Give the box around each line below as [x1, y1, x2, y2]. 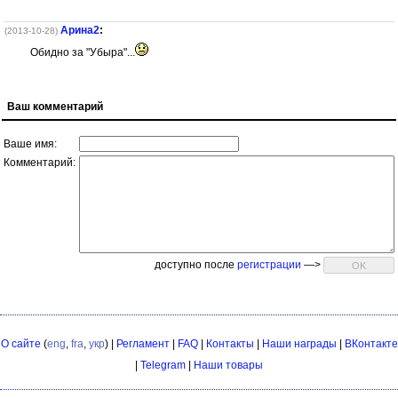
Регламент [115, 338, 170, 350]
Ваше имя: [4, 138, 57, 150]
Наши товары [194, 359, 263, 371]
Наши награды [261, 338, 337, 350]
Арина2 [60, 24, 99, 36]
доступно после [155, 258, 237, 271]
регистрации [237, 258, 301, 271]
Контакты [205, 338, 254, 350]
